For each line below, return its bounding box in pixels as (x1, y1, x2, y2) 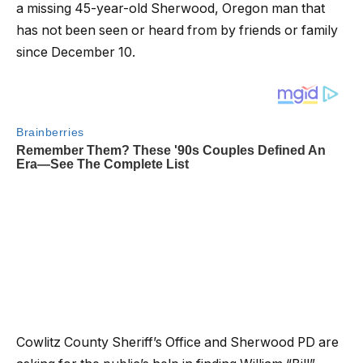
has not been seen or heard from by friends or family (16, 23, 338, 39)
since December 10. (16, 45, 135, 61)
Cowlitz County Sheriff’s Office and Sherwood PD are (16, 335, 339, 351)
